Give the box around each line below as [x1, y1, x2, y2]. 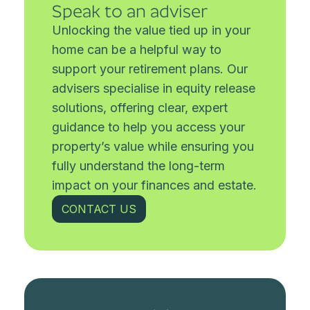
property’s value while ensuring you [52, 139, 255, 154]
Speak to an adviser [52, 1, 208, 21]
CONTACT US [62, 202, 137, 216]
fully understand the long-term [52, 158, 226, 173]
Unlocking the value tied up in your [52, 23, 251, 37]
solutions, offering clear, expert [52, 100, 228, 115]
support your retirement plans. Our [52, 62, 248, 76]
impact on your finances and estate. [52, 178, 257, 192]
